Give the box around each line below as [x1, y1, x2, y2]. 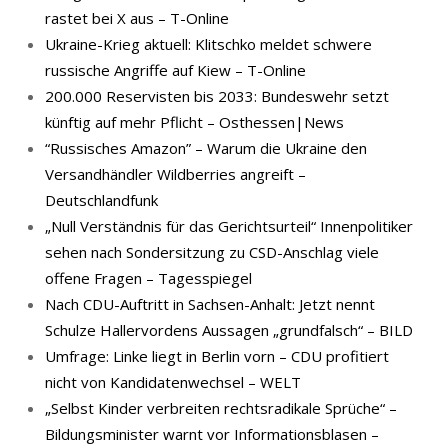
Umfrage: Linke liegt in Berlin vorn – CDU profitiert [45, 346, 389, 366]
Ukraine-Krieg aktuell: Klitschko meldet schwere [45, 34, 372, 54]
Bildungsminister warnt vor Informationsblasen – [45, 424, 379, 444]
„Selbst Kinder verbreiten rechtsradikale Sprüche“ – [45, 398, 397, 418]
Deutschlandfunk [45, 190, 158, 210]
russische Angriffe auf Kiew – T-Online [45, 60, 306, 80]
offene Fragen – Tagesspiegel [45, 268, 252, 288]
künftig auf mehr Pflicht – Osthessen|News [45, 112, 344, 132]
